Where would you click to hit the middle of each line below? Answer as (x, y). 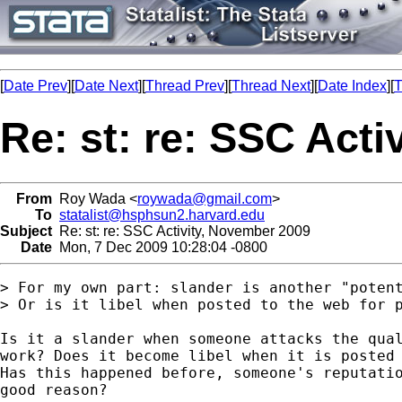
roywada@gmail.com (205, 198)
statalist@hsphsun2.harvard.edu (162, 214)
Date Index (352, 86)
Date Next (106, 86)
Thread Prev (185, 86)
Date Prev (35, 86)
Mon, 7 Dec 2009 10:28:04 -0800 (160, 247)
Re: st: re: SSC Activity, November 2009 (181, 231)
